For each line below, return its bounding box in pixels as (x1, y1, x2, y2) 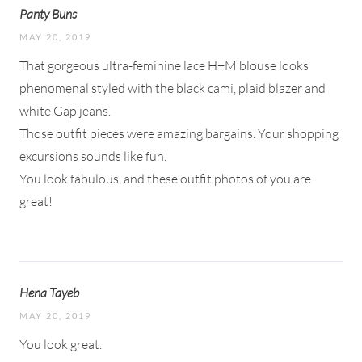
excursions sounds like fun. (19, 147, 166, 164)
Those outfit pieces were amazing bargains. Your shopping (19, 124, 339, 141)
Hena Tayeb (19, 284, 79, 301)
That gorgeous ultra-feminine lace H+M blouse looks (19, 57, 309, 74)
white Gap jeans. (19, 102, 111, 119)
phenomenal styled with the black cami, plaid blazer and (19, 79, 326, 96)
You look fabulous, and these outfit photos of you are (19, 170, 311, 187)
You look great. (19, 335, 102, 352)
